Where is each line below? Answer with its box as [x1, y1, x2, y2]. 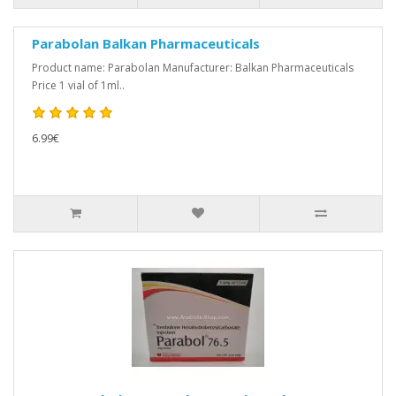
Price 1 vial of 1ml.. [32, 78, 125, 93]
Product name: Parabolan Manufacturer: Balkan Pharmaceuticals [32, 60, 354, 75]
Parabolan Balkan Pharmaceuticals [32, 34, 260, 52]
